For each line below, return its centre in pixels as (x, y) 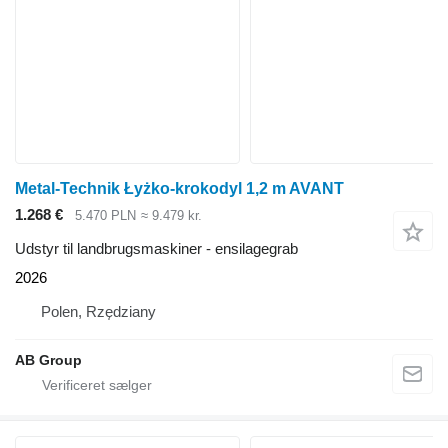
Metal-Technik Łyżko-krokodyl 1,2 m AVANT (179, 188)
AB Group (48, 360)
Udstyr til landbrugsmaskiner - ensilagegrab (156, 249)
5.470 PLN (105, 215)
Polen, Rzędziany (98, 312)
